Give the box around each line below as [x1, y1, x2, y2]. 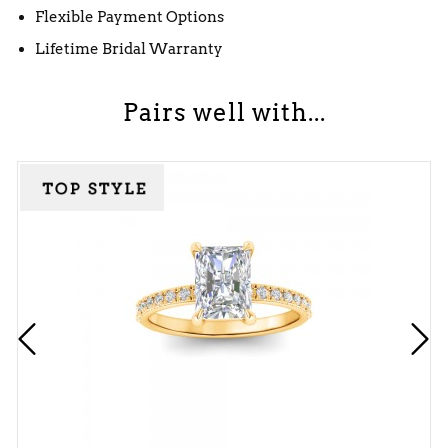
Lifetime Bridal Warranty [35, 39, 223, 58]
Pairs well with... [122, 97, 326, 127]
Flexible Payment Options [35, 7, 224, 26]
